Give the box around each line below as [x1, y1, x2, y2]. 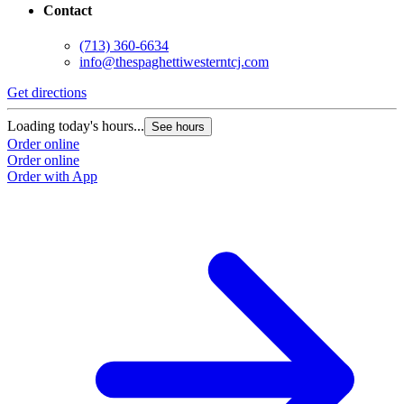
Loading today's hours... [7, 117, 144, 133]
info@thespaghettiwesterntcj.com [79, 53, 269, 69]
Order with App [7, 168, 97, 184]
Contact [43, 2, 92, 18]
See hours [151, 119, 205, 133]
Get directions [7, 84, 87, 100]
